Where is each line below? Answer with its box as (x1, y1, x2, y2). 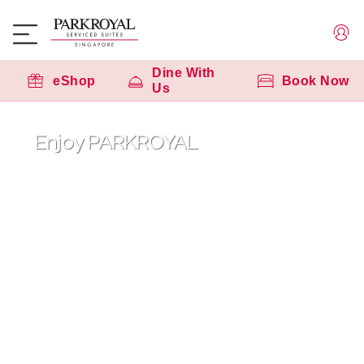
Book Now (281, 73, 349, 88)
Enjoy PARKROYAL (34, 129, 198, 154)
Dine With (152, 66, 215, 80)
